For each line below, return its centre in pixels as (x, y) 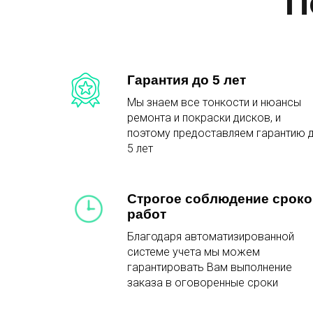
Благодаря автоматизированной (211, 237)
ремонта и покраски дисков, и (204, 118)
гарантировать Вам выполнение (210, 268)
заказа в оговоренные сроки (203, 283)
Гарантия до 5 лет (187, 80)
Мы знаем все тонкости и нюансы (214, 103)
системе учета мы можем (194, 252)
